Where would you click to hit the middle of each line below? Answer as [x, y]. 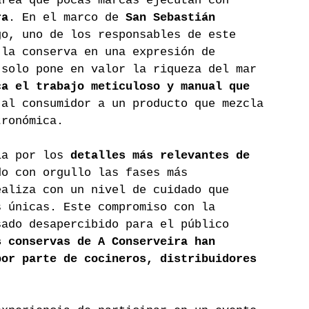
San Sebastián [174, 18]
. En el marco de [67, 18]
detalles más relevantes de [163, 156]
